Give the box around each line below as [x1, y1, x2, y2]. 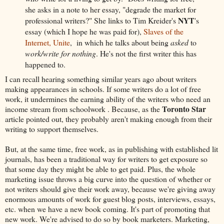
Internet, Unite [24, 36, 70, 47]
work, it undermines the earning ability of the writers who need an [5, 93, 210, 104]
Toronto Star [162, 102, 206, 114]
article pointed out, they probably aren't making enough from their [5, 113, 212, 124]
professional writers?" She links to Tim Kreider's [24, 14, 178, 25]
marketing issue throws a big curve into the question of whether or [5, 173, 211, 184]
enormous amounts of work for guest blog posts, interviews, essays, [5, 193, 215, 204]
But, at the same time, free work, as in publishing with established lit [5, 143, 218, 154]
